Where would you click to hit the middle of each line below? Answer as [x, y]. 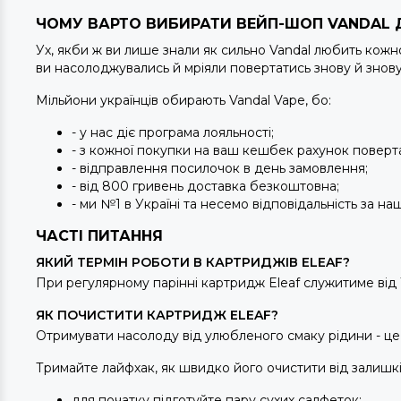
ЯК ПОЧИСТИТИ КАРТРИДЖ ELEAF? [159, 315]
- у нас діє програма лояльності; [173, 132]
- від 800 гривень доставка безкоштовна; [205, 186]
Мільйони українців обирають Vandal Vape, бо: [183, 100]
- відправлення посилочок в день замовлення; [220, 168]
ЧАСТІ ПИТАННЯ [99, 236]
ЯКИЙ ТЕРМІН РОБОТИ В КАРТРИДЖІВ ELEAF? [195, 262]
